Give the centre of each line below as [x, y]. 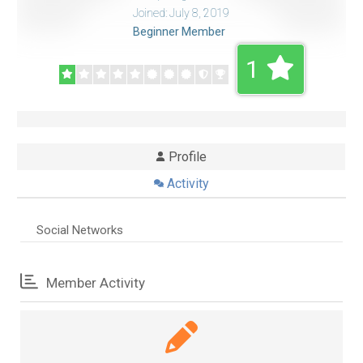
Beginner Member [179, 31]
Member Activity [94, 282]
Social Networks [80, 230]
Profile [188, 156]
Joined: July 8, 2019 [181, 13]
